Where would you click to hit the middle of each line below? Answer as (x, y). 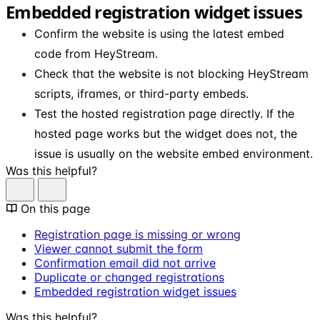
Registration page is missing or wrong (137, 234)
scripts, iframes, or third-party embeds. (141, 93)
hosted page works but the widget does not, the (166, 133)
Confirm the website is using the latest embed (159, 33)
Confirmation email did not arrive (125, 262)
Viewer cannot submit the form (119, 248)
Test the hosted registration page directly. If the (164, 113)
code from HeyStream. (96, 53)
